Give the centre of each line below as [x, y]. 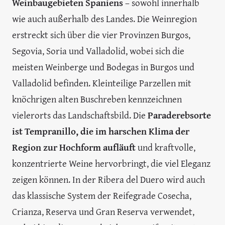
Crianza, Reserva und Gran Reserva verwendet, [103, 211]
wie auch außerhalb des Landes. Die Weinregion [104, 19]
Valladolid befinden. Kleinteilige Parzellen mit [102, 83]
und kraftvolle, [166, 147]
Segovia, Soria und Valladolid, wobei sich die [98, 51]
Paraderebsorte [179, 115]
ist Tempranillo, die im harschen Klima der [101, 131]
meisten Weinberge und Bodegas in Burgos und [103, 67]
